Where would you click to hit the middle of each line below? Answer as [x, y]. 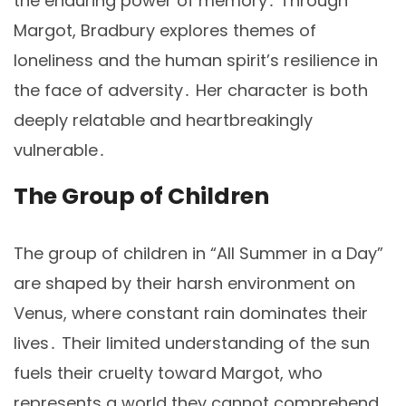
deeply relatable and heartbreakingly [163, 121]
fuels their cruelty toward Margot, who [168, 372]
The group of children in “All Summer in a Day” [198, 253]
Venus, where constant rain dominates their [191, 313]
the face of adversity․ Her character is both [191, 91]
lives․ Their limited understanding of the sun [192, 343]
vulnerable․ [60, 150]
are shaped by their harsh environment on [184, 283]
